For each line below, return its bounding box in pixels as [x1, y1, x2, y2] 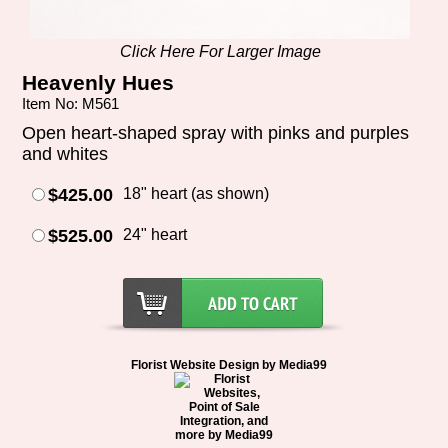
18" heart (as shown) [123, 184, 270, 202]
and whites [22, 143, 109, 164]
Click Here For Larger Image [119, 42, 321, 60]
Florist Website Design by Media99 [131, 357, 328, 372]
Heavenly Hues [22, 70, 175, 94]
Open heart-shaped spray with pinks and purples [22, 122, 410, 143]
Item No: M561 [22, 94, 120, 112]
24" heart [123, 225, 188, 243]
